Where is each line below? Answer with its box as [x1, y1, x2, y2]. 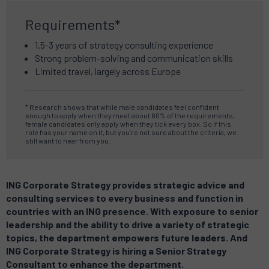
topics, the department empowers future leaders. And [6, 232, 247, 244]
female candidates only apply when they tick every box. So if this [25, 119, 231, 128]
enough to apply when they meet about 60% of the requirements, [25, 111, 235, 120]
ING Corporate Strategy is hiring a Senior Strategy [6, 245, 226, 257]
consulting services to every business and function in [6, 192, 243, 204]
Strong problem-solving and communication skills [35, 52, 233, 64]
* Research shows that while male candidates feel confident [25, 103, 219, 112]
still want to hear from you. [25, 136, 110, 145]
